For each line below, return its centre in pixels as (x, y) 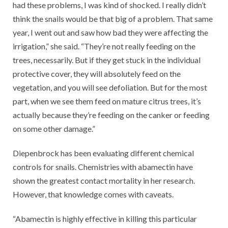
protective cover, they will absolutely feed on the (97, 74)
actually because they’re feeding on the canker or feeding (111, 115)
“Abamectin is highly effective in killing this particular (105, 219)
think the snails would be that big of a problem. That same (113, 19)
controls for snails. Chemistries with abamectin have (103, 167)
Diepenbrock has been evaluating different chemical (103, 153)
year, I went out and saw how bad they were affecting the (110, 33)
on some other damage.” (54, 129)
